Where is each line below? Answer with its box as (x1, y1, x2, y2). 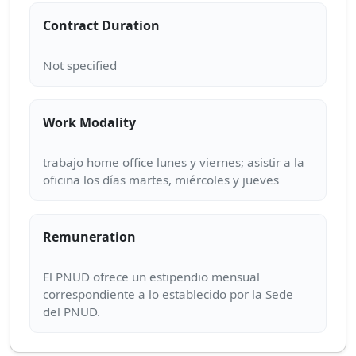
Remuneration (43, 227, 136, 246)
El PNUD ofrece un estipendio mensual (43, 269, 260, 285)
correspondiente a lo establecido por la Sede (43, 286, 293, 303)
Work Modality (43, 113, 136, 131)
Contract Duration (43, 16, 160, 34)
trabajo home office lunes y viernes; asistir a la (43, 154, 304, 171)
